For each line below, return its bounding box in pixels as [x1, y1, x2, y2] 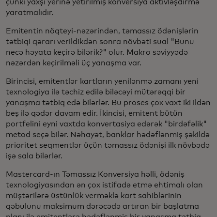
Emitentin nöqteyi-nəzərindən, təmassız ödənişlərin [6, 27, 199, 35]
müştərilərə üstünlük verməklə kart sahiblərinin [6, 191, 182, 200]
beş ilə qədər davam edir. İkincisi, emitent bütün [6, 109, 183, 117]
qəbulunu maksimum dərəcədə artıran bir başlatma [6, 202, 199, 210]
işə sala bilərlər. [6, 152, 62, 160]
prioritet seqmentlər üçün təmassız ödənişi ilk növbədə [6, 141, 210, 149]
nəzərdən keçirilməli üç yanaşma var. [6, 59, 141, 67]
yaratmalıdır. [6, 8, 53, 16]
